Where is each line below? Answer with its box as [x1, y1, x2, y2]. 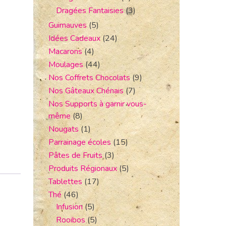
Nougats [48, 124, 79, 135]
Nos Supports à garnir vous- [48, 98, 147, 109]
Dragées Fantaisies [56, 5, 124, 16]
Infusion [56, 201, 83, 212]
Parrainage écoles [48, 137, 111, 148]
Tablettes [48, 176, 82, 187]
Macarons [48, 46, 82, 57]
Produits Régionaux [48, 163, 117, 174]
